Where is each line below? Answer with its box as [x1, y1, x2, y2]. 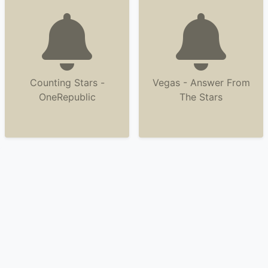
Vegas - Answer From [152, 77, 250, 89]
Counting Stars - [29, 77, 105, 89]
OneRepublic [38, 91, 96, 103]
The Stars [179, 91, 223, 103]
